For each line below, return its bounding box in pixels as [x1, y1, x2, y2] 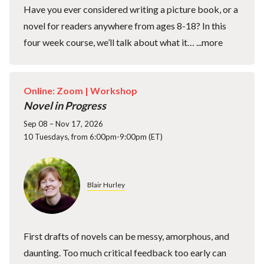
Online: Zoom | [24, 84, 90, 96]
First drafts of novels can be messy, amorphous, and [24, 230, 229, 242]
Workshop [90, 84, 137, 96]
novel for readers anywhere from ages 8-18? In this [24, 20, 226, 32]
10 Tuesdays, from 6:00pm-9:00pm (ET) [24, 131, 163, 141]
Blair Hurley [87, 180, 125, 190]
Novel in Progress [24, 98, 106, 112]
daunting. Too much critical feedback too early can [24, 246, 226, 258]
